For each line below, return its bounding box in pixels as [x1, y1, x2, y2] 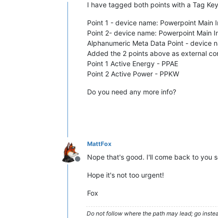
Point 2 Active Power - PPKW [87, 70, 179, 78]
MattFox [87, 140, 111, 147]
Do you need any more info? [87, 88, 176, 96]
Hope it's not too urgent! [87, 171, 164, 179]
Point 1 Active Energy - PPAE [87, 59, 178, 68]
